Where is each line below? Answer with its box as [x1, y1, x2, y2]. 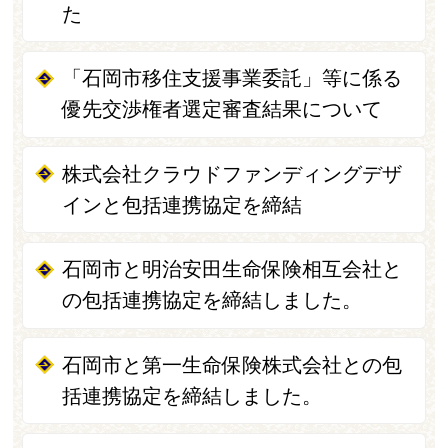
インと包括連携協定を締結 [62, 193, 303, 216]
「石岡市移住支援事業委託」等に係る [62, 67, 403, 90]
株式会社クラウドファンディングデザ [62, 162, 403, 185]
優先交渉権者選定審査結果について [62, 98, 383, 121]
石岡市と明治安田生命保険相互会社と [62, 258, 403, 281]
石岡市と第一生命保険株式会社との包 [62, 353, 403, 376]
